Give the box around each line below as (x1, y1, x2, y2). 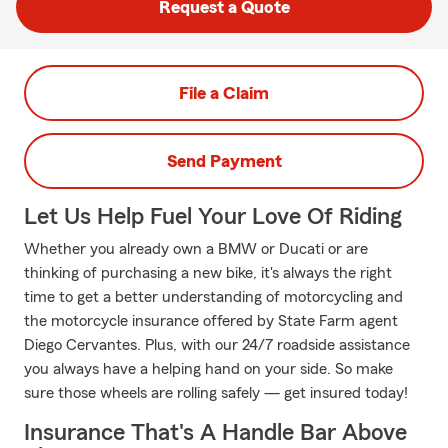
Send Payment (166, 152, 282, 170)
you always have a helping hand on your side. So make (24, 361, 393, 377)
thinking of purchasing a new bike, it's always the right (24, 265, 392, 281)
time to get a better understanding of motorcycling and (24, 289, 403, 305)
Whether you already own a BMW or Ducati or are (24, 241, 368, 257)
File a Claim (179, 84, 269, 102)
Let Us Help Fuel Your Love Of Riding (24, 205, 402, 229)
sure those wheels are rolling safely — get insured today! (24, 385, 408, 401)
